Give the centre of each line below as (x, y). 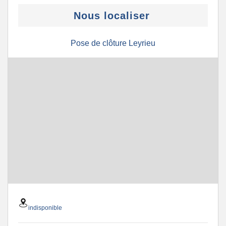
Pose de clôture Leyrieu (113, 43)
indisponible (45, 208)
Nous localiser (112, 16)
